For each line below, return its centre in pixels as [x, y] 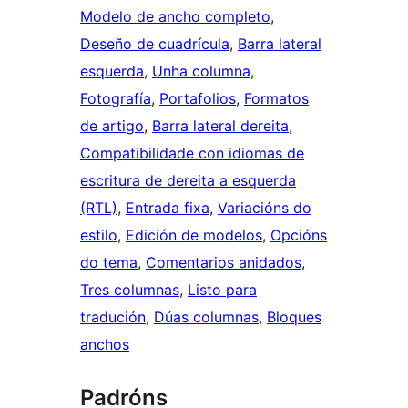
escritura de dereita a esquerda [188, 180]
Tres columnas [130, 289]
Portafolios [198, 98]
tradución [113, 316]
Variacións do [265, 207]
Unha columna [201, 71]
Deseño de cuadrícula [155, 43]
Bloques [294, 316]
